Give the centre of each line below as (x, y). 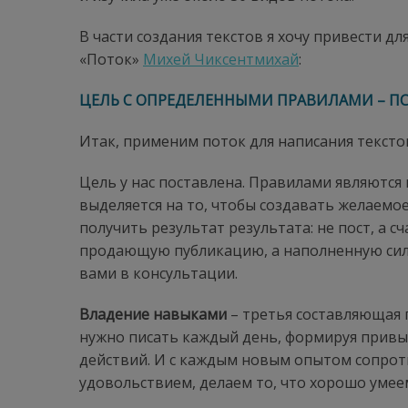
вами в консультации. (158, 274)
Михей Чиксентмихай (221, 60)
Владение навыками (153, 315)
